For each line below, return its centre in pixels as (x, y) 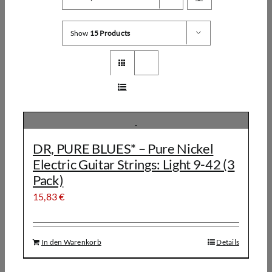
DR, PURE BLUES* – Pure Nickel (123, 148)
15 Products (110, 33)
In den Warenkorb (71, 242)
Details (228, 242)
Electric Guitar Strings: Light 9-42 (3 (134, 164)
